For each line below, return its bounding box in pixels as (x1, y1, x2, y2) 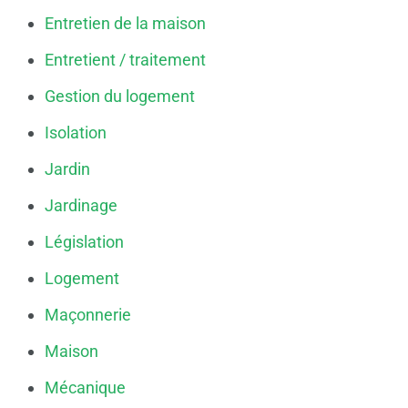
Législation (45, 231, 124, 251)
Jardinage (45, 195, 117, 215)
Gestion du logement (45, 86, 195, 106)
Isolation (45, 122, 107, 142)
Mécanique (45, 377, 126, 397)
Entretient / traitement (45, 49, 206, 69)
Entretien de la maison (45, 13, 206, 33)
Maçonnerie (45, 304, 131, 324)
